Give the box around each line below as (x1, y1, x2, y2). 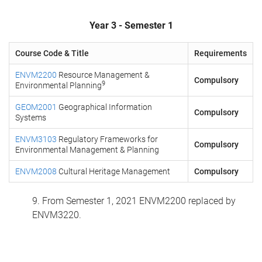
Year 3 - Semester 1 (89, 20, 173, 31)
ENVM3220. (32, 209, 81, 220)
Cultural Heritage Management (57, 167, 170, 176)
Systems (15, 113, 46, 122)
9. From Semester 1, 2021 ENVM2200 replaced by (32, 195, 236, 206)
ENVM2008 (15, 167, 57, 176)
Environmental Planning (15, 81, 102, 90)
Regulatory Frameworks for (57, 135, 158, 144)
